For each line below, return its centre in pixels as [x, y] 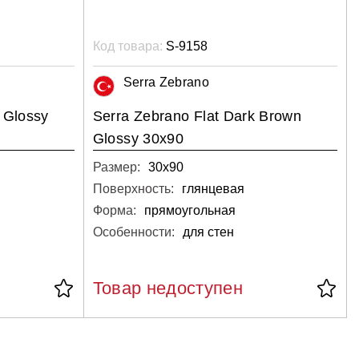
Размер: [116, 167]
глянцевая [213, 188]
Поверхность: [133, 188]
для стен [208, 232]
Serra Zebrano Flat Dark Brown [197, 116]
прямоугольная [190, 210]
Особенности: [133, 232]
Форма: [114, 210]
